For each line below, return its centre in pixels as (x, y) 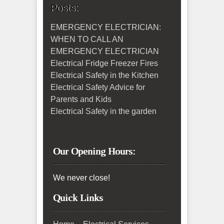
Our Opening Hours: (94, 151)
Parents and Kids (81, 99)
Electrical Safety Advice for (98, 87)
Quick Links (78, 198)
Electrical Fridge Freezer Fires (104, 63)
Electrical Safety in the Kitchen (104, 75)
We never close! (81, 178)
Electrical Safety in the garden (103, 111)
